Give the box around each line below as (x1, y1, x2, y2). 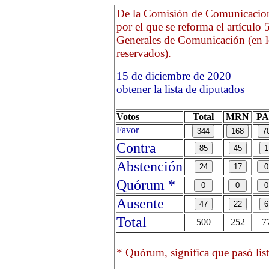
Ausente (116, 196, 164, 211)
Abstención (116, 159, 183, 174)
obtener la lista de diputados (116, 83, 244, 95)
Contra (116, 140, 156, 156)
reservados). (116, 47, 171, 59)
